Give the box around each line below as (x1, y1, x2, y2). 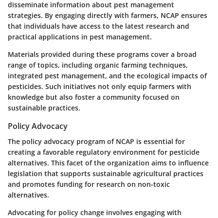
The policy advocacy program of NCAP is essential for (8, 136, 185, 146)
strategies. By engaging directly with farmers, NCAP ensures (8, 10, 207, 20)
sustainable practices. (8, 103, 80, 112)
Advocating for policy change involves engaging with (8, 207, 182, 217)
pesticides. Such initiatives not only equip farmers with (8, 81, 191, 91)
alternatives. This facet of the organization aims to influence (8, 158, 209, 167)
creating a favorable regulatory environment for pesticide (8, 147, 200, 157)
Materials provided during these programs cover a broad (8, 49, 197, 59)
